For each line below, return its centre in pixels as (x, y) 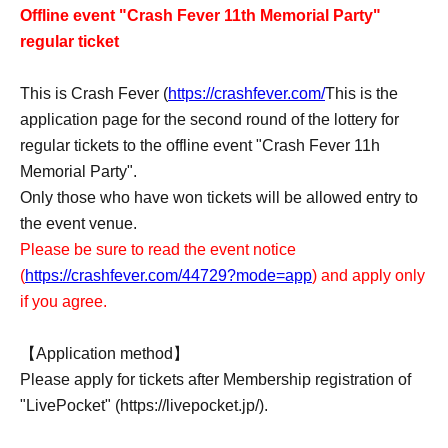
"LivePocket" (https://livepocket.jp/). (144, 405)
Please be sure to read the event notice (158, 249)
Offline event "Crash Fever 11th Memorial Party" (200, 15)
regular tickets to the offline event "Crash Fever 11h (200, 145)
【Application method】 (104, 353)
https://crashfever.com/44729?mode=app (168, 275)
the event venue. (78, 223)
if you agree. (63, 301)
